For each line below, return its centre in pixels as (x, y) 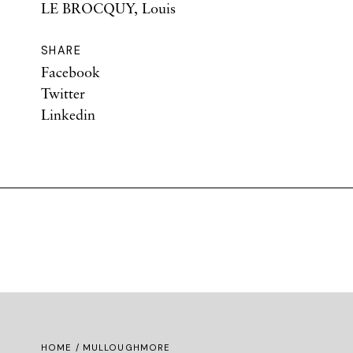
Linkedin (68, 114)
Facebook (71, 72)
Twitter (63, 93)
